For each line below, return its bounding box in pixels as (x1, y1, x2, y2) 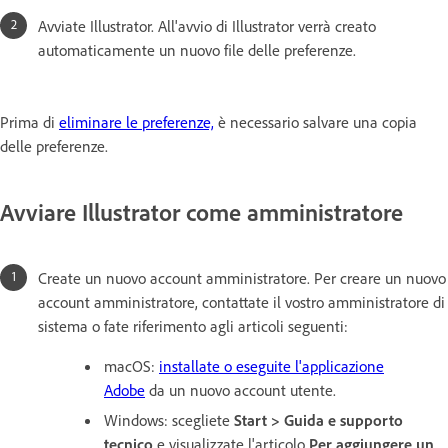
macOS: (104, 355, 159, 376)
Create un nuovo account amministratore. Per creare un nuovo (38, 267, 446, 288)
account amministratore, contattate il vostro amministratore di (38, 291, 445, 312)
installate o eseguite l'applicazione (159, 355, 384, 376)
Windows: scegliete (104, 409, 234, 430)
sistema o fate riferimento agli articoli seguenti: (38, 315, 348, 336)
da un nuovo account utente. (145, 379, 336, 400)
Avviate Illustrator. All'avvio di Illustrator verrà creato (38, 15, 376, 36)
